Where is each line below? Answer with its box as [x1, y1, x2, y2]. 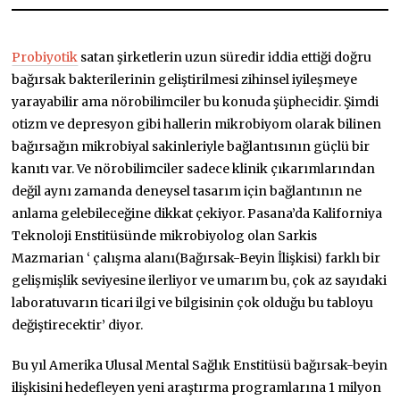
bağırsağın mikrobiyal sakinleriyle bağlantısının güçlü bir [12, 137, 371, 154]
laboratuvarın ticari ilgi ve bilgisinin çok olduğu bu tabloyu [12, 294, 374, 311]
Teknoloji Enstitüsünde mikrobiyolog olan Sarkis [12, 227, 318, 244]
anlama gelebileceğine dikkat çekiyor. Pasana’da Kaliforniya [12, 204, 383, 221]
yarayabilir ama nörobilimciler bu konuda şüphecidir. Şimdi [12, 93, 379, 110]
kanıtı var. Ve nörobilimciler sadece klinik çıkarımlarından [12, 160, 376, 177]
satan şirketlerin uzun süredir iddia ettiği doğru [78, 48, 372, 65]
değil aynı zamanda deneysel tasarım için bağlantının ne [12, 182, 362, 199]
